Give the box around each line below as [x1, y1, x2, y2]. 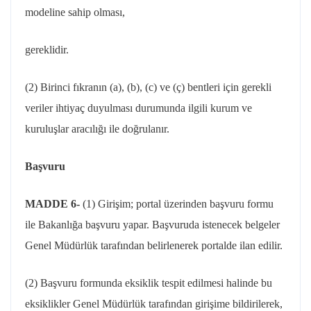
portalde [201, 239, 237, 251]
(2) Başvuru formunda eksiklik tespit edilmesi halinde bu [25, 277, 272, 289]
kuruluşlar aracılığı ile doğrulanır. [25, 123, 169, 135]
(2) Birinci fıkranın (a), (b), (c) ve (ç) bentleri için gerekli [25, 81, 271, 93]
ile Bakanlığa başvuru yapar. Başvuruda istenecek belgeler [25, 219, 280, 230]
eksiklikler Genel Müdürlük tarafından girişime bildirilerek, [25, 298, 283, 310]
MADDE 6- [25, 198, 83, 210]
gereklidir [25, 44, 66, 56]
